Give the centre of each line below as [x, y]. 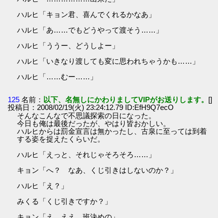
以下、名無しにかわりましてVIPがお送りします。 [126, 100]
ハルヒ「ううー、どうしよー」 [68, 45]
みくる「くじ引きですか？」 [65, 201]
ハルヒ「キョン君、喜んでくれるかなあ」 [87, 14]
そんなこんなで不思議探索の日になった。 [87, 116]
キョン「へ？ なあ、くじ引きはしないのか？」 [98, 170]
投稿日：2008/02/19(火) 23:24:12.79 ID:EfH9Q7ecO [91, 108]
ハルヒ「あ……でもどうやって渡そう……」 [90, 30]
